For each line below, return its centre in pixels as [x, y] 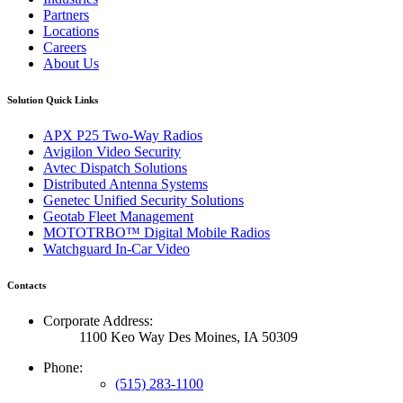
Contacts [27, 286]
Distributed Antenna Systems [125, 184]
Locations [71, 31]
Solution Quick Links [53, 100]
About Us [71, 64]
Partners [66, 15]
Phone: [63, 368]
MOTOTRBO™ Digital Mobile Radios [157, 233]
